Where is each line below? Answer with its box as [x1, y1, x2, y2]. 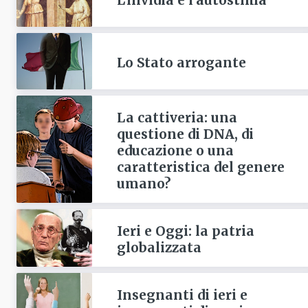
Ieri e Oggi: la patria [116, 223, 254, 240]
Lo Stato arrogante [116, 54, 246, 71]
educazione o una [116, 142, 234, 159]
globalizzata [116, 239, 201, 256]
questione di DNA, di [116, 126, 254, 143]
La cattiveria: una [116, 109, 237, 126]
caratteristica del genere [116, 159, 285, 176]
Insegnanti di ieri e [116, 287, 247, 304]
